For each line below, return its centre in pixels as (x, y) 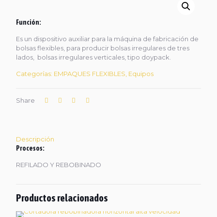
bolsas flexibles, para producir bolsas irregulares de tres (103, 48)
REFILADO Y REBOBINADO (59, 165)
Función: (29, 22)
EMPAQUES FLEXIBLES (90, 74)
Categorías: (35, 74)
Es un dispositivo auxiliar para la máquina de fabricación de (107, 39)
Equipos (141, 74)
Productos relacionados (62, 198)
